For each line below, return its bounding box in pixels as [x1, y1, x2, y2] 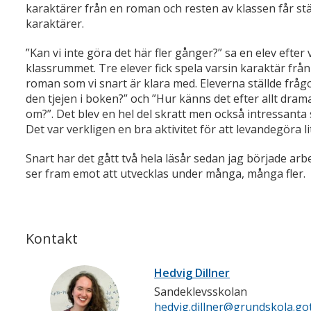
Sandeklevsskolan [154, 284, 247, 300]
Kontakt [26, 229, 78, 249]
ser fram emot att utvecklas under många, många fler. [26, 166, 305, 182]
